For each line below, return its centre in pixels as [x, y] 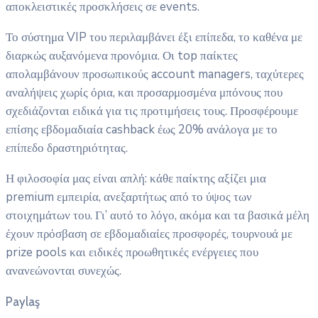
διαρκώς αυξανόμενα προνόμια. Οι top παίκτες [122, 56]
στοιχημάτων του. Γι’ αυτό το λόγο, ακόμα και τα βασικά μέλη [158, 216]
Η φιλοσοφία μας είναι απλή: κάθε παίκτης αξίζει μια [136, 179]
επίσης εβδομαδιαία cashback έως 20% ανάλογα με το [142, 130]
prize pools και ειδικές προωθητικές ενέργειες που [132, 253]
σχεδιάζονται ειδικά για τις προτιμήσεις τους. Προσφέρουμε [152, 111]
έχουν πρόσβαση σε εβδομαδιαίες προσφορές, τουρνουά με [149, 234]
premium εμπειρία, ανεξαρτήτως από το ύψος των [129, 197]
